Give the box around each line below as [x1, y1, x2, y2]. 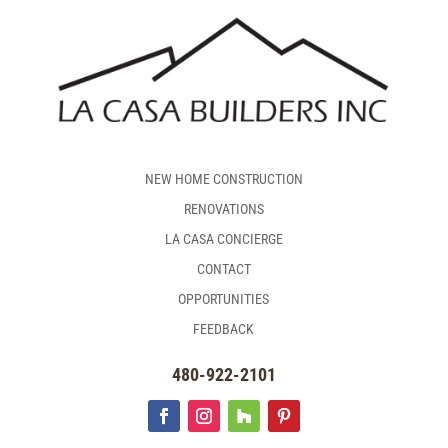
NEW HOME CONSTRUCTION [144, 170, 303, 187]
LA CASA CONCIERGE [164, 230, 283, 247]
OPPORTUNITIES [178, 290, 270, 307]
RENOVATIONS [183, 200, 264, 217]
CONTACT [196, 260, 251, 277]
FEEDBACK [193, 320, 255, 337]
